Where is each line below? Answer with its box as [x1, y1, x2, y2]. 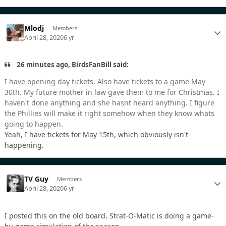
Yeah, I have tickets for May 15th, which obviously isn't [5, 130, 188, 139]
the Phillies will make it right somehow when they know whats [5, 108, 214, 118]
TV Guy [24, 174, 49, 184]
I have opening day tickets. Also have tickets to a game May [5, 77, 205, 86]
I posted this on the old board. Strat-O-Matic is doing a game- [5, 210, 214, 220]
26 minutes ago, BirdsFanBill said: [15, 60, 129, 69]
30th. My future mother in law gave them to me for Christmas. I [5, 87, 219, 97]
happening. [5, 140, 46, 150]
